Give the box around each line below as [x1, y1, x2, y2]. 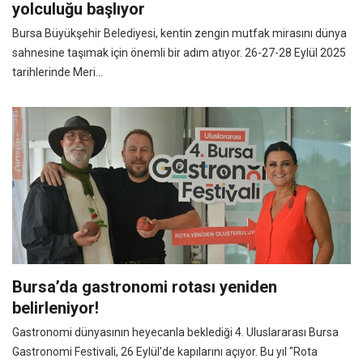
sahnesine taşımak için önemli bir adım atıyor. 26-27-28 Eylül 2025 [12, 45, 346, 59]
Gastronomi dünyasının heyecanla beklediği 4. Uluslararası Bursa [12, 325, 339, 339]
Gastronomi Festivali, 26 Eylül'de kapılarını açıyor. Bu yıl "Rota [12, 344, 318, 358]
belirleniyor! [12, 297, 99, 318]
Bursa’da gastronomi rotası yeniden [12, 276, 277, 297]
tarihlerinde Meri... [12, 65, 103, 79]
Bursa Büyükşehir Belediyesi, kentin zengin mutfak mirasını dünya [12, 26, 347, 40]
